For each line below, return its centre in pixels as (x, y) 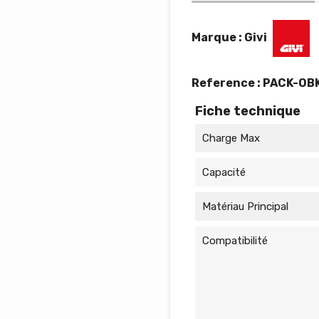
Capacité (224, 172)
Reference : (227, 83)
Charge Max (231, 138)
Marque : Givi (229, 37)
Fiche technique (248, 111)
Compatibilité (235, 241)
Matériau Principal (245, 206)
